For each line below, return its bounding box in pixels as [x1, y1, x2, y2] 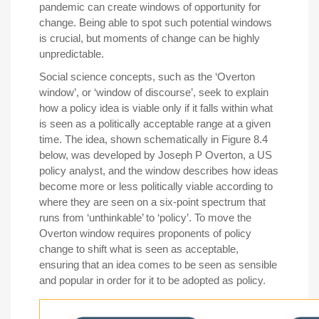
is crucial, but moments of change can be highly [39, 32, 260, 45]
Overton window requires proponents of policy [39, 227, 251, 240]
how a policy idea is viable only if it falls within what [39, 102, 273, 115]
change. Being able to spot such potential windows [39, 16, 272, 29]
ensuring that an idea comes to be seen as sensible [39, 258, 277, 271]
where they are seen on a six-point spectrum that [39, 196, 266, 209]
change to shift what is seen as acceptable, [39, 243, 239, 256]
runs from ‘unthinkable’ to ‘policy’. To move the [39, 211, 251, 224]
